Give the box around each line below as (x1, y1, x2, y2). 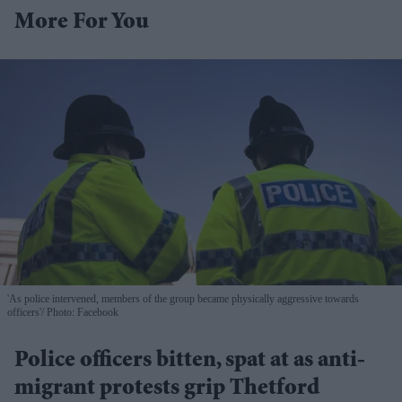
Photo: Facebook (44, 305, 118, 319)
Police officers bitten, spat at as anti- (14, 349, 365, 373)
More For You (14, 11, 149, 35)
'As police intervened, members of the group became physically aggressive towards (7, 292, 359, 305)
